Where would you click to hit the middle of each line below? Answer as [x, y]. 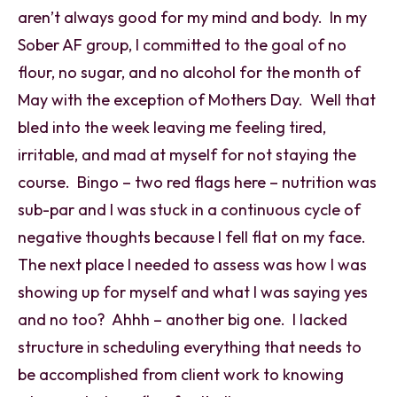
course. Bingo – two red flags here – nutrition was [197, 182]
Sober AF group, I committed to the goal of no [182, 44]
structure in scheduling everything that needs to [190, 346]
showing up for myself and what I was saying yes [193, 292]
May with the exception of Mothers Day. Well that [197, 99]
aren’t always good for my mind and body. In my [192, 17]
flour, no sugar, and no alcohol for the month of [189, 72]
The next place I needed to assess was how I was [192, 264]
